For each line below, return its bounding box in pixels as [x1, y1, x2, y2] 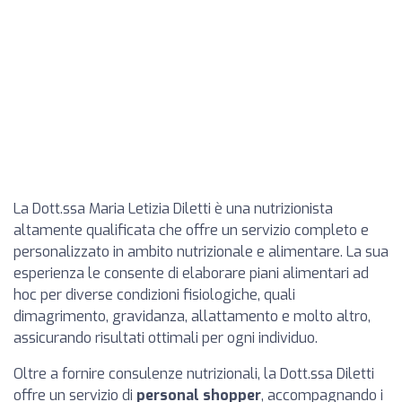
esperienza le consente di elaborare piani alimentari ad [13, 264, 369, 283]
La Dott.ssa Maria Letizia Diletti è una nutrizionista [13, 199, 333, 218]
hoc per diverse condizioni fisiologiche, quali [13, 285, 295, 304]
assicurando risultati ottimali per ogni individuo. [13, 328, 318, 347]
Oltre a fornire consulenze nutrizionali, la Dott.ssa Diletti [13, 364, 374, 383]
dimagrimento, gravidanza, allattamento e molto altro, [13, 307, 371, 326]
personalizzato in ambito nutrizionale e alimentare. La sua [13, 242, 389, 261]
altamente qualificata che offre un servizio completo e [13, 221, 369, 240]
